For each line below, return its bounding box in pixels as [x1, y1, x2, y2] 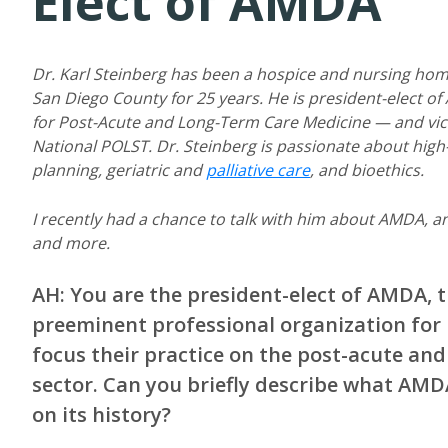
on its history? [32, 401, 171, 428]
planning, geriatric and [32, 159, 206, 181]
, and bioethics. [310, 159, 424, 181]
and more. [32, 232, 110, 254]
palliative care [206, 159, 310, 181]
